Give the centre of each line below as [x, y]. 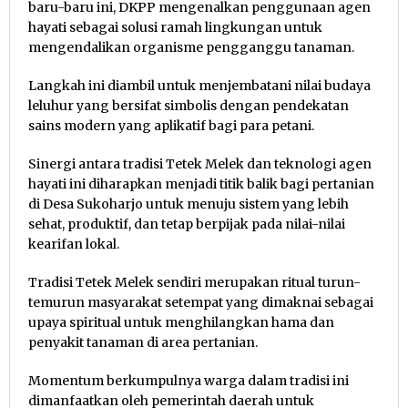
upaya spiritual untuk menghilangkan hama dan [181, 322]
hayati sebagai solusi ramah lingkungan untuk [175, 27]
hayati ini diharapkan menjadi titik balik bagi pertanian [201, 184]
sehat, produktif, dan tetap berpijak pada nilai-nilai [187, 224]
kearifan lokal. [74, 244]
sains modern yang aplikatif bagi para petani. [171, 125]
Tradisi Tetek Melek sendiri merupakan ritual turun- [194, 282]
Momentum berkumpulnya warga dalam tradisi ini [189, 380]
